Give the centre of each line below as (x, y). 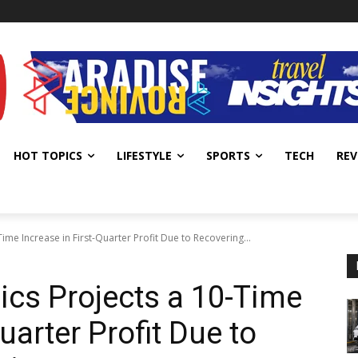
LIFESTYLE (144, 155)
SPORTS (228, 155)
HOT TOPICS (48, 155)
